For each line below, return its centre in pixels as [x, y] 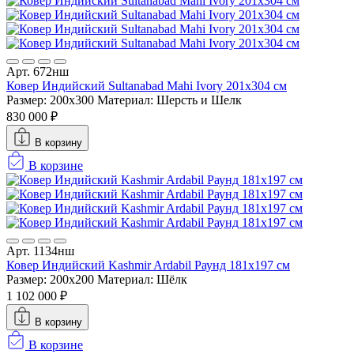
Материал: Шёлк [142, 279]
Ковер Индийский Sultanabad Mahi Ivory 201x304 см [147, 85]
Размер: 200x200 [50, 279]
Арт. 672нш [38, 71]
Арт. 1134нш [40, 250]
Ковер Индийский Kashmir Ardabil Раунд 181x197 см [148, 265]
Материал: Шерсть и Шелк [169, 100]
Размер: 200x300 [50, 100]
